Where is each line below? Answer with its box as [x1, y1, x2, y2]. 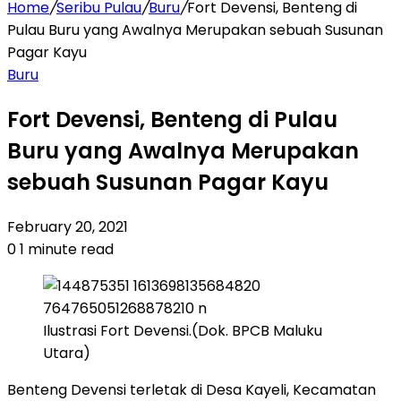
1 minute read [16, 238, 114, 260]
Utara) [43, 342, 90, 363]
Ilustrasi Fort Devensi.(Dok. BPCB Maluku [43, 320, 322, 341]
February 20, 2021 [7, 216, 128, 237]
